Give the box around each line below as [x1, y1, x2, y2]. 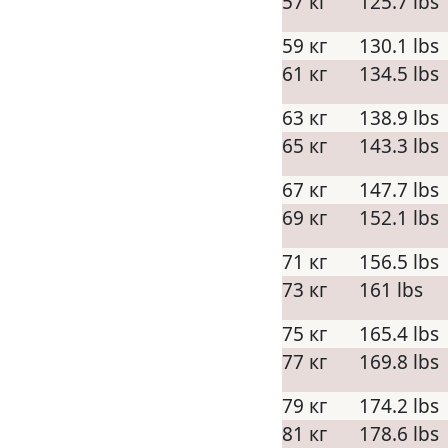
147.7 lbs [359, 177, 439, 203]
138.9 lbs [359, 105, 439, 131]
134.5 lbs [359, 61, 439, 87]
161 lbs [359, 277, 423, 303]
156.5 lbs [359, 249, 439, 275]
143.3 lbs [359, 133, 439, 159]
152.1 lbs [359, 205, 439, 231]
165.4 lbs [359, 321, 439, 347]
